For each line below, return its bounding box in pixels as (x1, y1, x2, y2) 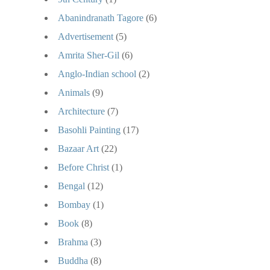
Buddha (58, 255, 88, 266)
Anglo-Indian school (58, 68, 136, 79)
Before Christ (58, 162, 109, 172)
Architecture (58, 105, 105, 116)
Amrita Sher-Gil (58, 49, 119, 60)
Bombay (58, 199, 90, 210)
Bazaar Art (58, 143, 99, 154)
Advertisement (58, 31, 113, 42)
